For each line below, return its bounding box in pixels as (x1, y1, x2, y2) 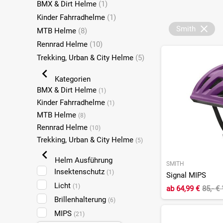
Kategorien (52, 75, 91, 84)
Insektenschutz (54, 167, 107, 177)
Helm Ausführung (52, 156, 112, 165)
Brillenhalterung (54, 195, 108, 205)
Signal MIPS (166, 171, 206, 180)
